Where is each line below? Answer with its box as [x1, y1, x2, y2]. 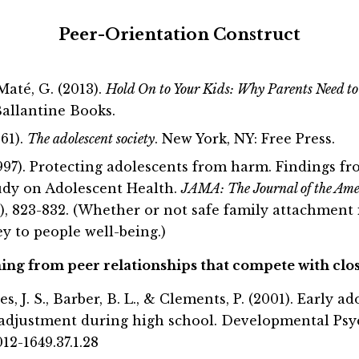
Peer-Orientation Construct [58, 25, 301, 44]
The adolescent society [27, 131, 155, 147]
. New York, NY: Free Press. [155, 131, 335, 147]
